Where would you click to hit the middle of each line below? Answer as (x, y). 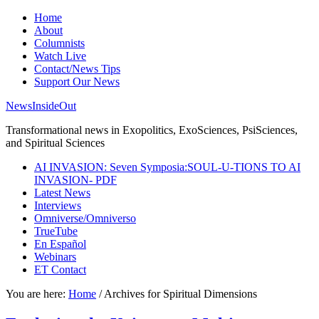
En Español (60, 244)
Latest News (62, 193)
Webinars (55, 257)
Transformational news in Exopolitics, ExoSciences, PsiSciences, (152, 130)
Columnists (59, 43)
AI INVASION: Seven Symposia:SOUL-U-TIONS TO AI (167, 167)
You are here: (37, 294)
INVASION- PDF (75, 180)
